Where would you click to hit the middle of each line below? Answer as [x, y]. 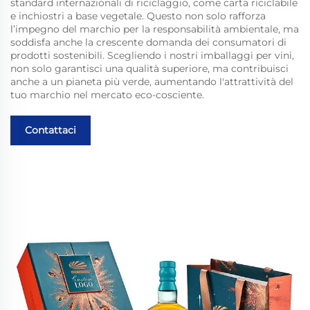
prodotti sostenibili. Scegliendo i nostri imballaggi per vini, [152, 55]
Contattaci [51, 130]
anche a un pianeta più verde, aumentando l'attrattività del [152, 81]
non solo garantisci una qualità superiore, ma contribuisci [149, 68]
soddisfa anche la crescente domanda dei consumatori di [148, 42]
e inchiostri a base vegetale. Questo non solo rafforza [138, 16]
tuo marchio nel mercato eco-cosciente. [107, 94]
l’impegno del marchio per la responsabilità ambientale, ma [155, 29]
